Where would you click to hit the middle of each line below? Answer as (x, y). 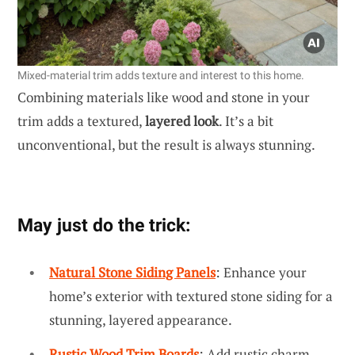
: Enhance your (261, 272)
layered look (182, 120)
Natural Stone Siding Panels (132, 272)
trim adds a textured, (81, 120)
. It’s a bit (246, 120)
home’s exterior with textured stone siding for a (191, 296)
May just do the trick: (104, 225)
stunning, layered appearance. (141, 319)
